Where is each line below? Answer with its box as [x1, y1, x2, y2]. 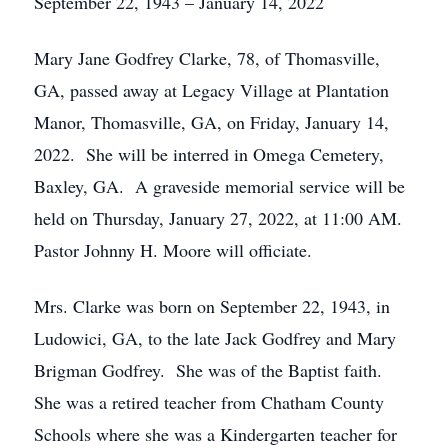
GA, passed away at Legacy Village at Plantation [34, 78, 389, 102]
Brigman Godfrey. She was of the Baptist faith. [34, 358, 388, 382]
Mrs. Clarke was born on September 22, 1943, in [34, 294, 390, 318]
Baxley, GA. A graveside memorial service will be [34, 174, 405, 198]
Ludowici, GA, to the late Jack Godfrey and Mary [34, 326, 396, 350]
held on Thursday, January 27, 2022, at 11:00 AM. [34, 206, 414, 230]
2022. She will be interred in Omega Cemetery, [34, 142, 384, 166]
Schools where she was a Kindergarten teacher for [34, 422, 397, 446]
